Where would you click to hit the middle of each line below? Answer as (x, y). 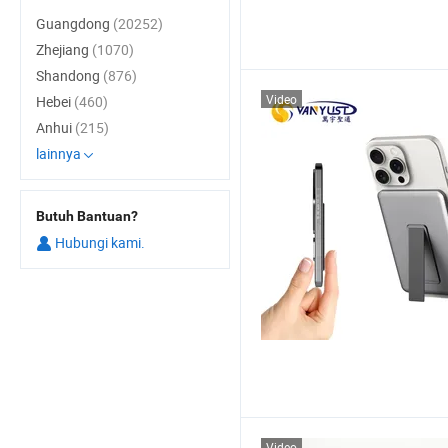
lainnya (58, 153)
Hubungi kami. (98, 242)
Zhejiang (64, 49)
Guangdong (74, 23)
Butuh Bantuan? (87, 216)
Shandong (69, 75)
